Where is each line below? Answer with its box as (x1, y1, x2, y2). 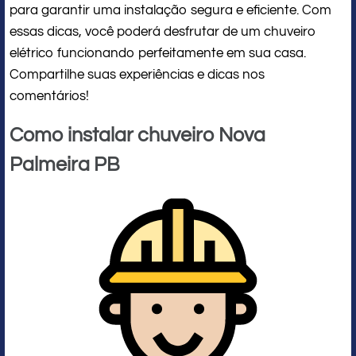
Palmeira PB (10, 153, 120, 175)
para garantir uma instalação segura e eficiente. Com (10, 2, 331, 17)
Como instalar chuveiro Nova (10, 124, 265, 145)
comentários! (10, 88, 89, 103)
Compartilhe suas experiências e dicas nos (10, 67, 265, 82)
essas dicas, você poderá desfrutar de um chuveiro (10, 24, 316, 39)
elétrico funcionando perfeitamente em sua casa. (10, 45, 306, 60)
